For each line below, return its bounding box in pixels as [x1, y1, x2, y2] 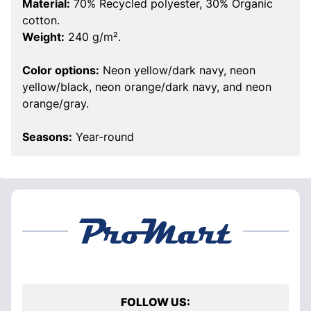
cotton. [22, 13, 60, 27]
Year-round [72, 130, 134, 144]
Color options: [22, 63, 99, 77]
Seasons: [22, 130, 72, 144]
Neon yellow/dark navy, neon [99, 63, 255, 77]
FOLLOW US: [121, 295, 190, 309]
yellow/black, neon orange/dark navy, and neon [22, 80, 271, 94]
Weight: [22, 30, 65, 44]
